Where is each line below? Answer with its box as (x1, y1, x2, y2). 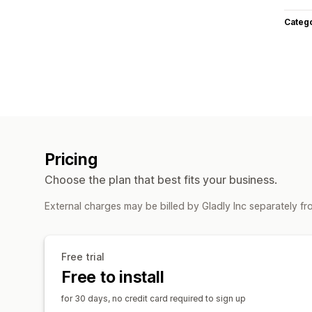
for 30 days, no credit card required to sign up (61, 292, 246, 304)
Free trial (61, 250, 104, 263)
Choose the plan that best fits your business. (45, 172, 277, 187)
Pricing (45, 149, 97, 169)
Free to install (61, 267, 164, 287)
